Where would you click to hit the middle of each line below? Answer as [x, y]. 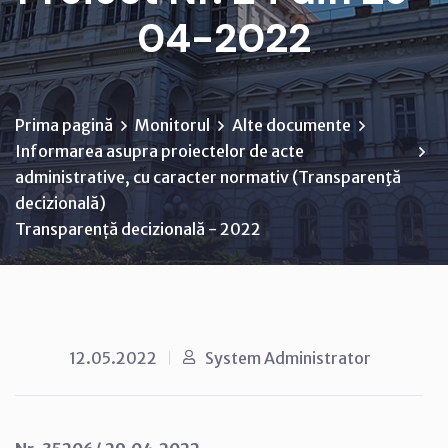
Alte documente [291, 124]
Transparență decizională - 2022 [138, 228]
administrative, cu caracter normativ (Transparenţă [208, 176]
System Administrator [288, 357]
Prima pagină [64, 124]
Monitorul [172, 124]
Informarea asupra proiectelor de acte [159, 150]
